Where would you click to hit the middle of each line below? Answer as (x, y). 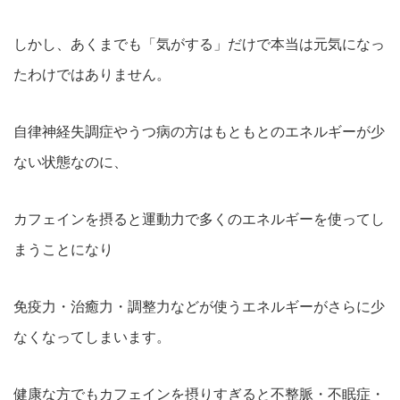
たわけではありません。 (92, 75)
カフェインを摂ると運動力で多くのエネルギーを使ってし (199, 219)
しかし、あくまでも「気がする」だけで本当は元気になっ (199, 44)
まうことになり (63, 250)
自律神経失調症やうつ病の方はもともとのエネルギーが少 (199, 132)
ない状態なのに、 (71, 162)
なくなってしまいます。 (92, 337)
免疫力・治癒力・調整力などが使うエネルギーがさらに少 (199, 307)
